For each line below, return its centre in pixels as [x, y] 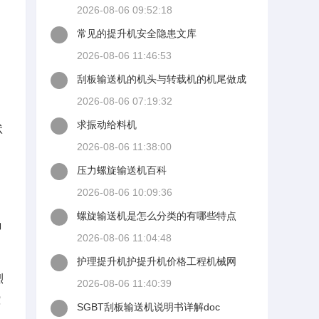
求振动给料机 [107, 125]
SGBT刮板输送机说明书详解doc [148, 307]
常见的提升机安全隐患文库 [137, 33]
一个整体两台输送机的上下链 [142, 94]
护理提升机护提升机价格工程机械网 [157, 261]
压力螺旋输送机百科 [122, 170]
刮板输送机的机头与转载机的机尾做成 [162, 79]
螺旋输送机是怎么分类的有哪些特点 [157, 216]
